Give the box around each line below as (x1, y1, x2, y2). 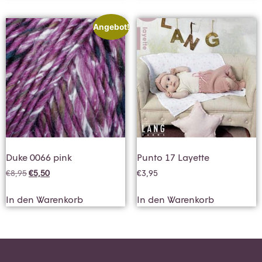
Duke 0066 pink (6, 151, 72, 163)
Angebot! (92, 22, 129, 32)
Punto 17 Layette (137, 151, 209, 163)
